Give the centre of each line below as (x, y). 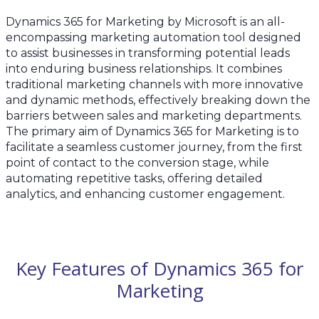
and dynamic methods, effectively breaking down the (158, 100)
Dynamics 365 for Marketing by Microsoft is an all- (145, 22)
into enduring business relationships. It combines (144, 69)
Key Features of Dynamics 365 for (159, 268)
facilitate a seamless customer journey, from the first (154, 147)
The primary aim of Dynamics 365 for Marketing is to (152, 132)
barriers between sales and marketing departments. (154, 116)
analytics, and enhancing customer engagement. (145, 194)
